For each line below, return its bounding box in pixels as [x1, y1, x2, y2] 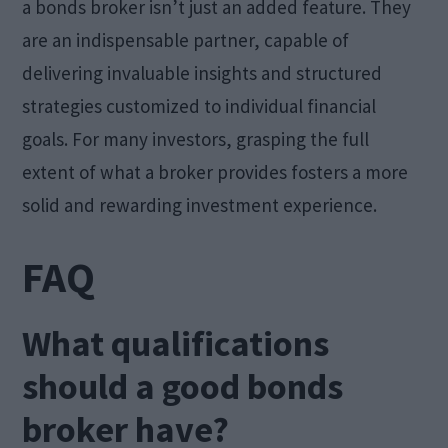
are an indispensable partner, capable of [22, 27, 350, 52]
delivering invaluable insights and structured [22, 60, 383, 85]
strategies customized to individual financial [22, 93, 377, 118]
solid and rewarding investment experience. [22, 192, 378, 217]
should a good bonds [22, 363, 344, 409]
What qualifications [22, 320, 330, 366]
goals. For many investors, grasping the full [22, 126, 370, 151]
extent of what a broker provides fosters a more [22, 159, 409, 184]
